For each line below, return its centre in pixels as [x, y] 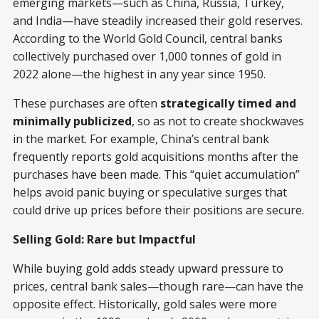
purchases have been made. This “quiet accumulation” [156, 174]
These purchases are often [87, 103]
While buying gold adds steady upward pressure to [148, 268]
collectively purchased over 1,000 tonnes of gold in [147, 56]
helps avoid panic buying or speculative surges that [150, 192]
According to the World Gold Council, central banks [148, 38]
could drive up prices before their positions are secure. [158, 210]
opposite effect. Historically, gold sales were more [145, 304]
